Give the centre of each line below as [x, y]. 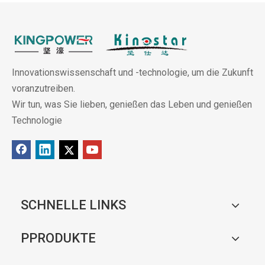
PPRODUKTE [58, 238]
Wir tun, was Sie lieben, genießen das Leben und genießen [132, 104]
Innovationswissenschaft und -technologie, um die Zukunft [132, 72]
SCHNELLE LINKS [73, 205]
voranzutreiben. [43, 88]
